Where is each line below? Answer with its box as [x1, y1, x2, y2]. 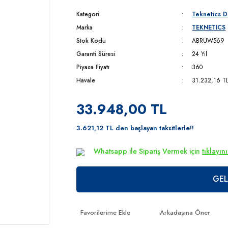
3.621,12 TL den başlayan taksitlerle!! [76, 123, 194, 133]
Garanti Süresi [76, 49, 116, 59]
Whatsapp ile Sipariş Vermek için [94, 146, 202, 157]
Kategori [76, 10, 99, 19]
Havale [76, 76, 95, 85]
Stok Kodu [76, 36, 106, 45]
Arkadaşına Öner [160, 208, 210, 218]
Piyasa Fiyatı [76, 63, 109, 72]
